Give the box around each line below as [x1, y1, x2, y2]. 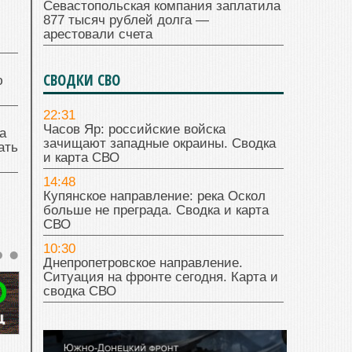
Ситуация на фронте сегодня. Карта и [43, 269, 278, 285]
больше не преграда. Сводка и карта [43, 203, 269, 218]
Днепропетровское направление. [43, 255, 243, 271]
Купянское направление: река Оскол [43, 189, 266, 204]
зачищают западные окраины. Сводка [43, 136, 276, 152]
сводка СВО [43, 284, 116, 299]
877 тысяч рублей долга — [43, 13, 209, 28]
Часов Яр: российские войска [43, 122, 225, 137]
